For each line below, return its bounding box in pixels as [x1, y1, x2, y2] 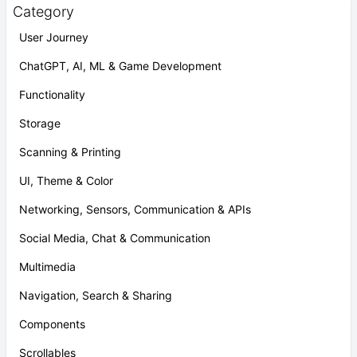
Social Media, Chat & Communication [19, 231, 210, 245]
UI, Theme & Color [19, 174, 113, 187]
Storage [19, 116, 61, 130]
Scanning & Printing [19, 145, 121, 159]
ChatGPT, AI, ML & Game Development [19, 59, 222, 73]
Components [19, 317, 85, 331]
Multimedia [19, 260, 76, 273]
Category [13, 3, 74, 20]
